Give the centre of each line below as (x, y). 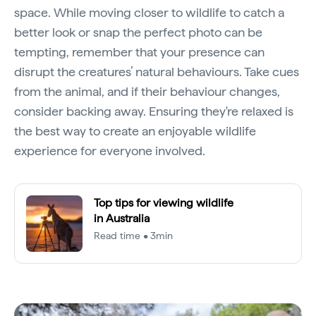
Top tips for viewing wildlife (164, 202)
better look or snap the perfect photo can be (138, 32)
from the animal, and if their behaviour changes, (147, 91)
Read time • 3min (134, 235)
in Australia (122, 218)
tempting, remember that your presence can (139, 51)
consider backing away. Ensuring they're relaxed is (154, 111)
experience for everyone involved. (110, 150)
